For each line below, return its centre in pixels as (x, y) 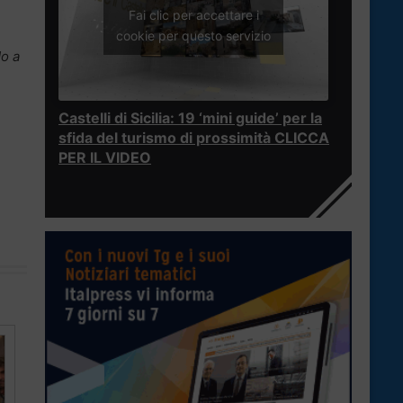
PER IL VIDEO (105, 158)
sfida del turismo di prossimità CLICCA (194, 138)
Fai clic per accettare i (193, 14)
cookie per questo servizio (193, 35)
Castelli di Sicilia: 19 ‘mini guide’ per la (190, 118)
